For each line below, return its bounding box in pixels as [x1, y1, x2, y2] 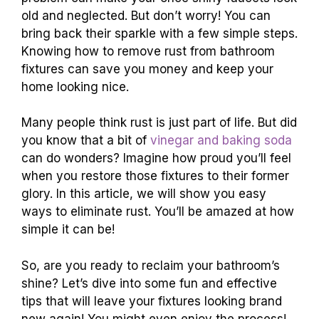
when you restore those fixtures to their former [21, 169, 289, 183]
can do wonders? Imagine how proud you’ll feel [21, 151, 291, 165]
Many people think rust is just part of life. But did [21, 115, 297, 130]
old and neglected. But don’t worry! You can [21, 8, 271, 23]
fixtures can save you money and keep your [21, 61, 273, 76]
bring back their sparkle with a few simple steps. [21, 26, 298, 41]
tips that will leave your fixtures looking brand [21, 293, 282, 308]
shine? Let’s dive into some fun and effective [21, 276, 277, 291]
